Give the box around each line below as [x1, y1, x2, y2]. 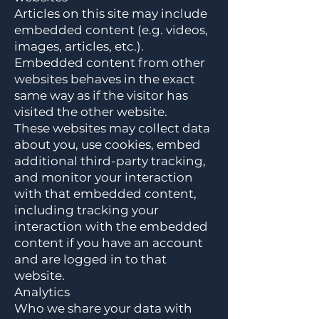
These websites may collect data [14, 121, 210, 135]
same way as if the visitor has [14, 88, 188, 103]
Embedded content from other [14, 56, 205, 70]
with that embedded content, [14, 187, 197, 201]
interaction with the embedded [14, 219, 208, 234]
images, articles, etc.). [14, 39, 144, 53]
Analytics [14, 285, 70, 299]
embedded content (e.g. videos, [14, 23, 208, 37]
